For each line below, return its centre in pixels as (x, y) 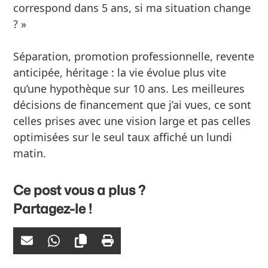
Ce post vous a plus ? (80, 190)
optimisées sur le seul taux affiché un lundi (123, 137)
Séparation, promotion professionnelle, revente (134, 56)
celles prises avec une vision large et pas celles (132, 121)
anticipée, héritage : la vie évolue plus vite (120, 72)
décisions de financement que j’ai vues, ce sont (133, 104)
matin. (30, 153)
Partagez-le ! (53, 208)
